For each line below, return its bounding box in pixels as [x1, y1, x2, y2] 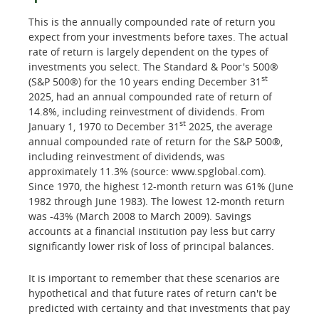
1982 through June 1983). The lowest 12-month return [28, 194, 285, 208]
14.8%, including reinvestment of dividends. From [28, 104, 265, 118]
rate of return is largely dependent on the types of [28, 44, 268, 58]
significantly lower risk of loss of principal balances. [28, 239, 274, 253]
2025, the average [186, 119, 273, 133]
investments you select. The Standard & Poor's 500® [28, 59, 278, 73]
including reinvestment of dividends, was [28, 149, 225, 163]
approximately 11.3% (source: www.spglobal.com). [28, 164, 266, 178]
